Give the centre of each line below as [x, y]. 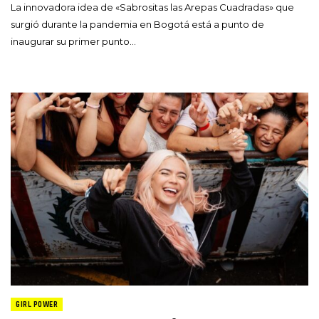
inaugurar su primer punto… [73, 41]
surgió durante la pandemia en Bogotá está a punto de [137, 24]
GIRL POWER [37, 304]
